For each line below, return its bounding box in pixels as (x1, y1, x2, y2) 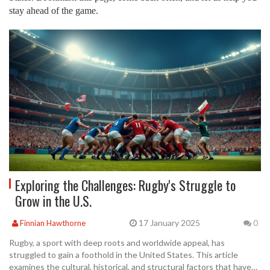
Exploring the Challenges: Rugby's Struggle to (15, 175, 236, 195)
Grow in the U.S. (15, 191, 92, 211)
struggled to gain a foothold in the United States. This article (9, 250, 238, 260)
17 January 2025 (136, 218, 200, 228)
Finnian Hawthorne (18, 218, 86, 228)
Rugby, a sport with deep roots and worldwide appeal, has (9, 237, 225, 248)
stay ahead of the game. (9, 5, 98, 16)
